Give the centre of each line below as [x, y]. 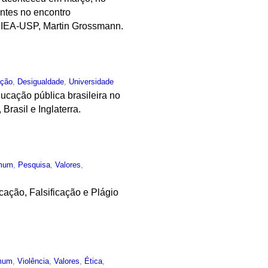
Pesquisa [34, 165]
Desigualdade [41, 81]
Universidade [92, 81]
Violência [33, 261]
